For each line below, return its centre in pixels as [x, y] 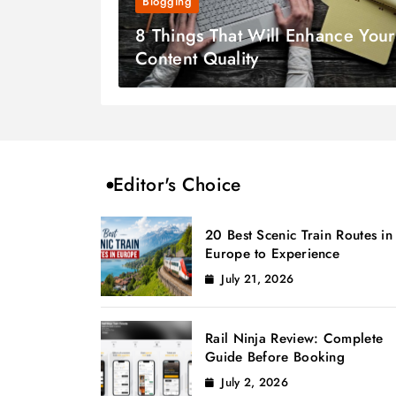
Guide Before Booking [275, 358]
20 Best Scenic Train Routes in [299, 235]
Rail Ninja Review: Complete [294, 339]
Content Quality [197, 59]
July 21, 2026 [258, 278]
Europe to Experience [273, 253]
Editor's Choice [177, 185]
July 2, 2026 [255, 383]
